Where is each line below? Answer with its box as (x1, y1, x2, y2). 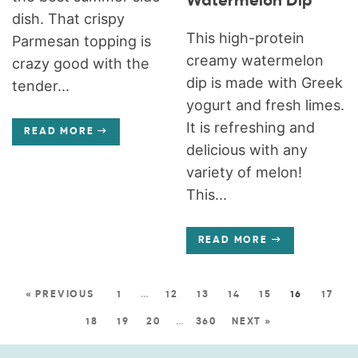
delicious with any (185, 141, 308, 158)
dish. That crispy (12, 10, 125, 27)
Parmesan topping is (12, 32, 152, 50)
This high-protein (185, 29, 304, 46)
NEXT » (232, 316, 272, 327)
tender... (12, 77, 70, 94)
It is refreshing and (185, 118, 315, 136)
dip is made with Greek (185, 74, 343, 91)
